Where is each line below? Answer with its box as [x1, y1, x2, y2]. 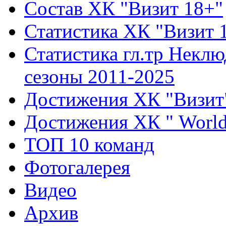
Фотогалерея [24, 156, 130, 179]
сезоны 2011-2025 [24, 66, 175, 88]
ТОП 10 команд [24, 134, 154, 156]
